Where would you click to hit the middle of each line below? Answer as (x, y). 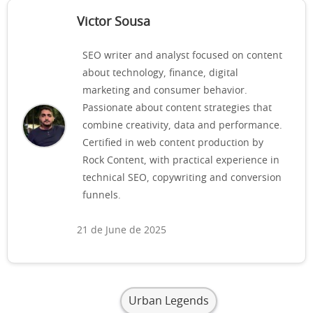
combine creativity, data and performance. (182, 125)
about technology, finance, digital (160, 73)
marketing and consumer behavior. (165, 90)
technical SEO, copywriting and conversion (182, 178)
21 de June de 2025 (122, 230)
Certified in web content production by (173, 143)
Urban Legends (168, 301)
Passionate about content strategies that (177, 108)
